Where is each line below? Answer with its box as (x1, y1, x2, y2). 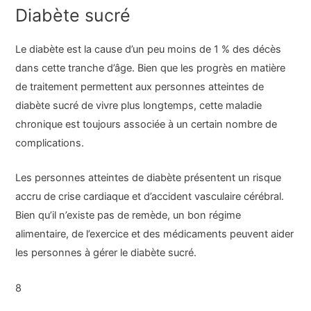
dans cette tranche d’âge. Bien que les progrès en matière (15, 62, 286, 75)
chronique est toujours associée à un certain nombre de (15, 118, 278, 131)
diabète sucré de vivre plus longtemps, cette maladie (15, 99, 262, 112)
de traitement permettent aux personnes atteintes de (15, 81, 264, 94)
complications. (15, 137, 85, 150)
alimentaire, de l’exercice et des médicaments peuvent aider (15, 228, 294, 241)
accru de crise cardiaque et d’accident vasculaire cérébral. (15, 190, 285, 203)
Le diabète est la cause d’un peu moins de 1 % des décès (15, 43, 282, 56)
